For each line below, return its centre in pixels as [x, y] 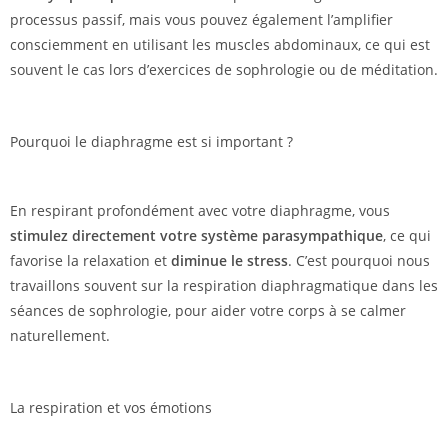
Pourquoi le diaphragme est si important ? [151, 142]
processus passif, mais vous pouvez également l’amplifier [201, 20]
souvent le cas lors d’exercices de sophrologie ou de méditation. [224, 70]
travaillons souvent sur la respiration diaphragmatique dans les [224, 286]
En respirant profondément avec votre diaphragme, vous [200, 211]
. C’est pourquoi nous [359, 261]
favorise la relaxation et [90, 261]
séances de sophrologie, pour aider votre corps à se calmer [208, 311]
